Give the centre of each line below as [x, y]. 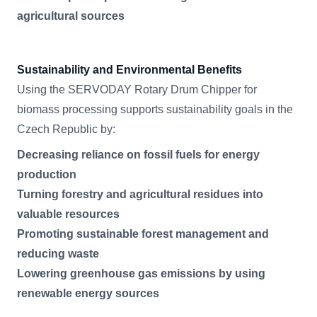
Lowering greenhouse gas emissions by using [141, 274]
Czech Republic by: [66, 129]
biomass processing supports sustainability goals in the [155, 110]
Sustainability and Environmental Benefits [129, 70]
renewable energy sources [88, 294]
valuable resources [68, 214]
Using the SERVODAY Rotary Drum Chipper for [137, 90]
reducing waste [58, 254]
